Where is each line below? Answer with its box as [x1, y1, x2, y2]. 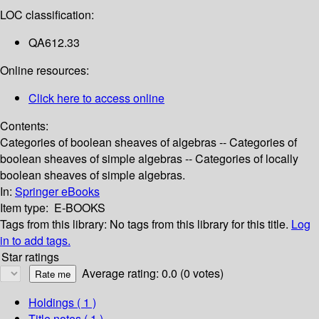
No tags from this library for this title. [110, 216, 288, 233]
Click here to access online [28, 90, 164, 107]
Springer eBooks [15, 183, 100, 200]
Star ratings [1, 249, 59, 266]
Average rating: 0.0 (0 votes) [82, 265, 224, 282]
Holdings [28, 294, 74, 311]
